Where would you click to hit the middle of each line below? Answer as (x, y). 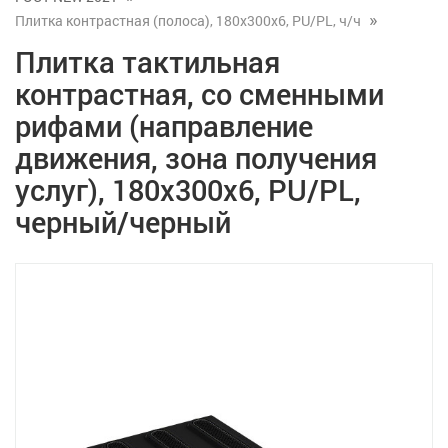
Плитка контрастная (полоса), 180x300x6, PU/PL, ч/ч (188, 21)
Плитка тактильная (147, 62)
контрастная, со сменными (199, 94)
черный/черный (123, 222)
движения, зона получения (196, 158)
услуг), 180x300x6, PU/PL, (188, 190)
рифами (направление (164, 126)
